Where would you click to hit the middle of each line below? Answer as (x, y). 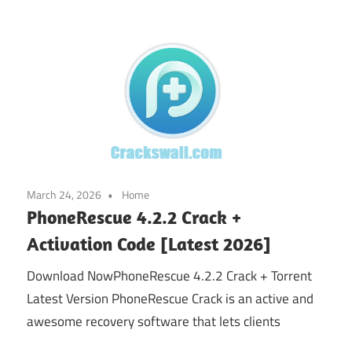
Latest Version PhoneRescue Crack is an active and (170, 298)
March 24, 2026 (64, 195)
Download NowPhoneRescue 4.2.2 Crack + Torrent (169, 275)
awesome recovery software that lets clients (154, 321)
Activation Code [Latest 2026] (149, 244)
